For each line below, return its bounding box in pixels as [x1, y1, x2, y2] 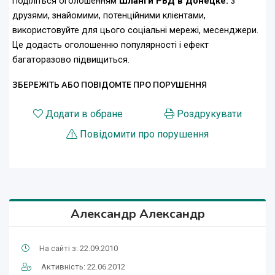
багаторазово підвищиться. [12, 55, 130, 66]
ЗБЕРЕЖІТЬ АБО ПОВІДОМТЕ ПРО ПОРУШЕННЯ [12, 80, 207, 91]
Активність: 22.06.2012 [41, 262, 125, 272]
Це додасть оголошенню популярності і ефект [12, 40, 209, 51]
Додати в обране [45, 108, 123, 120]
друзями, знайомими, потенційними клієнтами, [12, 10, 206, 21]
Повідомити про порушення [80, 128, 209, 141]
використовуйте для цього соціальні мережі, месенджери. [12, 25, 258, 36]
